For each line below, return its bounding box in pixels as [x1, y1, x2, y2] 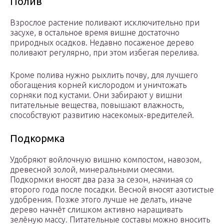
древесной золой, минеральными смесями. [10, 165, 174, 174]
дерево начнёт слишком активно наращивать [10, 205, 182, 214]
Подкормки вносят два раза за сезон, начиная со [10, 175, 193, 184]
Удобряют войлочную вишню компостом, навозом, [10, 155, 201, 164]
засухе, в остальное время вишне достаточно [10, 28, 179, 37]
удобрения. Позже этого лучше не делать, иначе [10, 195, 192, 204]
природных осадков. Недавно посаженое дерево [10, 38, 194, 47]
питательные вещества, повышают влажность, [10, 100, 184, 110]
